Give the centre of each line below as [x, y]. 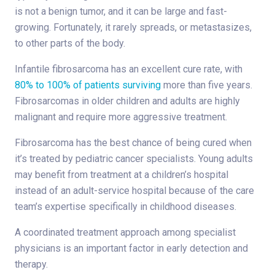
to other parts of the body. [70, 43]
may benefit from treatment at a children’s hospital [122, 174]
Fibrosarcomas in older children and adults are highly [127, 101]
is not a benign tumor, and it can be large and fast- [121, 11]
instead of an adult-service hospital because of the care [134, 190]
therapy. [31, 264]
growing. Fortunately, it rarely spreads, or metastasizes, [133, 27]
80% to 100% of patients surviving [88, 85]
